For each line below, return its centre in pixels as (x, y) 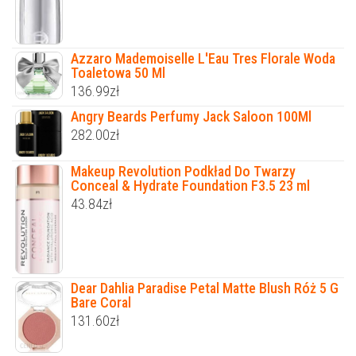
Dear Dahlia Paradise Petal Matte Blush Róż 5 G (205, 288)
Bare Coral (101, 302)
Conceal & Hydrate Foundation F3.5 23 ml (190, 185)
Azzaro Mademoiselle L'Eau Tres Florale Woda (203, 58)
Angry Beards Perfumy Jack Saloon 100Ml (191, 116)
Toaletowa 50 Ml (118, 72)
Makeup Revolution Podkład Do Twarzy (183, 171)
